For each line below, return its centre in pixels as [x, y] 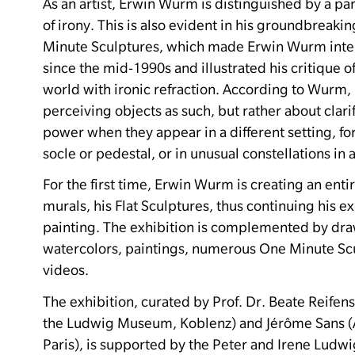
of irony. [69, 25]
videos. [66, 270]
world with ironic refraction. [131, 89]
